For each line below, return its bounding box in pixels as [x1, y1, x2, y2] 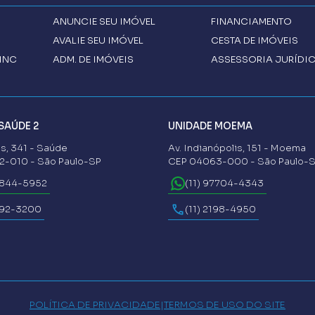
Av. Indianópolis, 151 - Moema [168, 141, 306, 154]
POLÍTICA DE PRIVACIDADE [30, 298, 160, 311]
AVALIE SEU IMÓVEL [53, 34, 144, 46]
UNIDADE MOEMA [168, 120, 252, 132]
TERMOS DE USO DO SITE [164, 298, 285, 311]
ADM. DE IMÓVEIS [53, 53, 134, 65]
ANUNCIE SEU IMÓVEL [53, 15, 156, 27]
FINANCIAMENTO [211, 15, 292, 27]
